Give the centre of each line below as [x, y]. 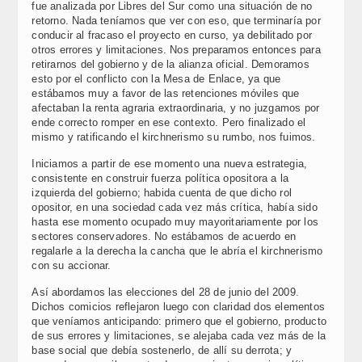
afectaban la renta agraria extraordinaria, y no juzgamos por [176, 108]
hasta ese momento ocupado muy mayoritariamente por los [175, 222]
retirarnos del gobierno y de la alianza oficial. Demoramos [170, 64]
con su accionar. [72, 265]
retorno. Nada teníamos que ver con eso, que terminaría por [176, 21]
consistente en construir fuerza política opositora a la [160, 178]
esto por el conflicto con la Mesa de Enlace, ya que [156, 79]
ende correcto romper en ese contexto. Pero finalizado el [169, 122]
